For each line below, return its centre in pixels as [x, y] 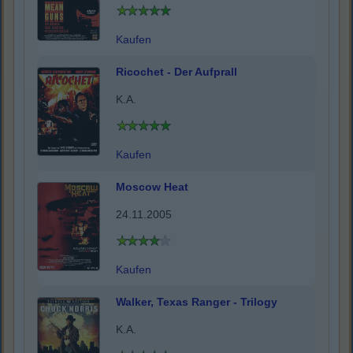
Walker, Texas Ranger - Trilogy [197, 302]
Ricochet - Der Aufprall [176, 72]
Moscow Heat [152, 187]
